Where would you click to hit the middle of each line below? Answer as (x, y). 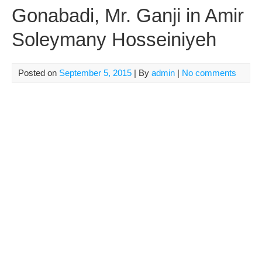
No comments (209, 73)
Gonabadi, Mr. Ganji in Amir (128, 15)
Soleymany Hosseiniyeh (114, 39)
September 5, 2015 (95, 73)
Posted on (39, 73)
